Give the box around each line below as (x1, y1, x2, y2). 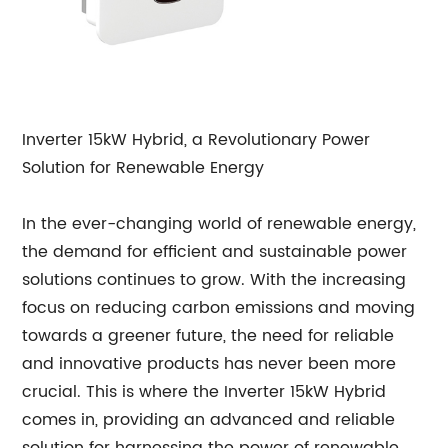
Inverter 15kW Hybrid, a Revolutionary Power (22, 127, 371, 153)
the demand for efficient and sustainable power (22, 239, 408, 265)
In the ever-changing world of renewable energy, (22, 211, 417, 237)
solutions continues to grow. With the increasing (22, 267, 407, 293)
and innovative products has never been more (22, 351, 397, 377)
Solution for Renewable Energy (22, 155, 265, 181)
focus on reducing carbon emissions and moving (22, 295, 416, 321)
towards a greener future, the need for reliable (22, 323, 395, 349)
